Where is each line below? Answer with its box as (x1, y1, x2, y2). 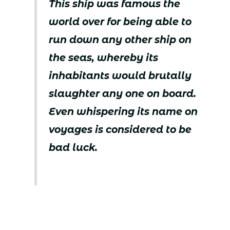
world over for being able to (49, 16, 192, 28)
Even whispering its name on (49, 106, 198, 118)
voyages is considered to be (49, 124, 192, 136)
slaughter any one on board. (49, 88, 197, 100)
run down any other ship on (49, 34, 192, 46)
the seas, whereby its (49, 52, 159, 64)
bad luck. (49, 142, 98, 154)
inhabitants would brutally (49, 70, 192, 82)
